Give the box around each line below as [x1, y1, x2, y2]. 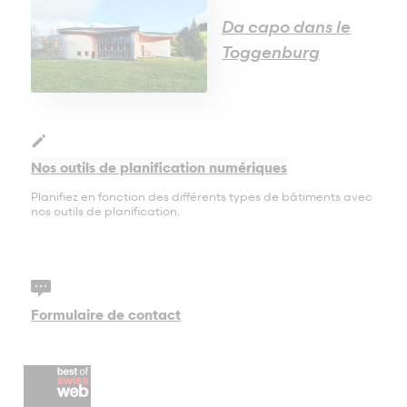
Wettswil [31, 109, 87, 128]
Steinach [31, 84, 90, 103]
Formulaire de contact [31, 304, 181, 323]
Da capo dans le [222, 15, 351, 36]
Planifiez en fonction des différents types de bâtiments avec [31, 187, 372, 204]
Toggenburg [222, 41, 320, 62]
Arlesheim [31, 33, 97, 52]
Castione [31, 7, 91, 26]
